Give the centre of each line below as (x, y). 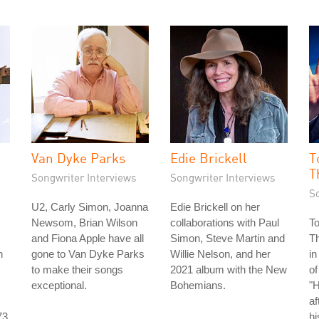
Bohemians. (198, 285)
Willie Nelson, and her (220, 254)
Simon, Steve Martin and (228, 238)
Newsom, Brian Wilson (84, 223)
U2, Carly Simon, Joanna (90, 207)
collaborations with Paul (225, 223)
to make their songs (77, 270)
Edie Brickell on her (215, 207)
